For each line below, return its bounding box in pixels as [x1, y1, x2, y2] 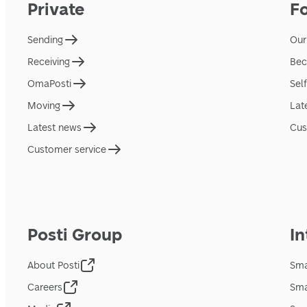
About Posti [27, 259, 79, 271]
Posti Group [27, 225, 122, 245]
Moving [27, 99, 60, 112]
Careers [27, 281, 62, 293]
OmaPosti [27, 77, 71, 90]
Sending [27, 34, 63, 46]
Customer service [27, 143, 106, 156]
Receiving [27, 56, 70, 68]
